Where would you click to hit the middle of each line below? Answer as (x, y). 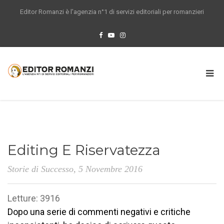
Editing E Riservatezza (84, 150)
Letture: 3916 (34, 198)
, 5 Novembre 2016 (108, 169)
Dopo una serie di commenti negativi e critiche (99, 212)
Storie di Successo (40, 169)
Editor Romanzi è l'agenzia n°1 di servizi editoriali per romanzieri (112, 12)
